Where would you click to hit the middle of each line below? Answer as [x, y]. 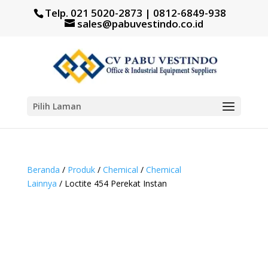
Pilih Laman [57, 106]
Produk [81, 169]
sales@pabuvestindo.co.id [140, 23]
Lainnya [42, 183]
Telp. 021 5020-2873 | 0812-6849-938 [136, 13]
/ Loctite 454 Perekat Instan [112, 183]
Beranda [43, 169]
